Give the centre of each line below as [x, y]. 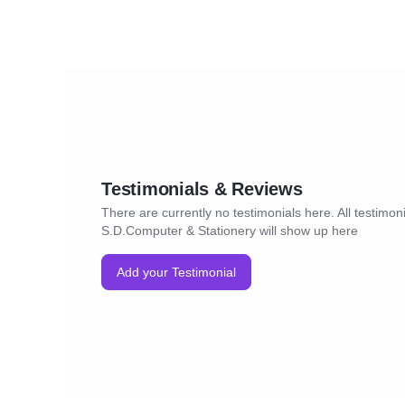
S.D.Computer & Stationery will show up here [230, 231]
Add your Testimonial [176, 272]
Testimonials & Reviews [202, 189]
